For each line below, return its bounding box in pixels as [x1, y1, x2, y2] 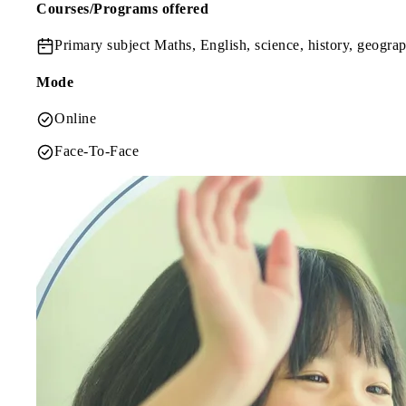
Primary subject [54, 36, 154, 53]
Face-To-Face [54, 142, 139, 159]
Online [54, 110, 96, 126]
